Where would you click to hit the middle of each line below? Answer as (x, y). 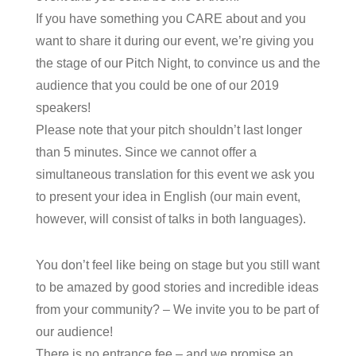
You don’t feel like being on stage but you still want (177, 265)
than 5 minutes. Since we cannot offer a (146, 153)
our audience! (74, 332)
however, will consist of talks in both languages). (170, 219)
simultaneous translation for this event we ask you (175, 175)
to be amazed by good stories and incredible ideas (177, 288)
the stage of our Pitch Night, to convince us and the (178, 64)
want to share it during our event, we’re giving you (174, 41)
